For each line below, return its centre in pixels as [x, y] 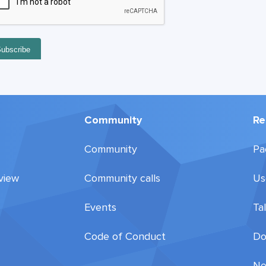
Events [100, 208]
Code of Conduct [125, 237]
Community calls [122, 178]
